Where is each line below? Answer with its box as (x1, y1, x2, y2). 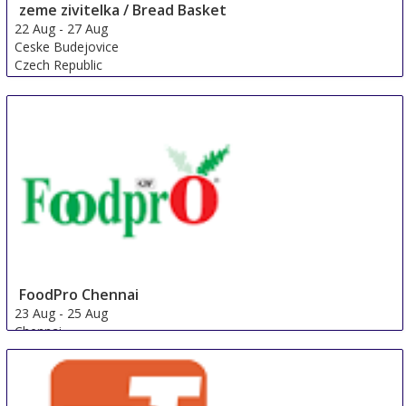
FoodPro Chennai (19, 284, 140, 304)
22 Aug (14, 20, 56, 38)
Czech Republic (14, 56, 103, 74)
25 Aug (67, 304, 109, 322)
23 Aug (14, 304, 56, 322)
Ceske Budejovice (14, 38, 120, 56)
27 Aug (67, 20, 109, 38)
